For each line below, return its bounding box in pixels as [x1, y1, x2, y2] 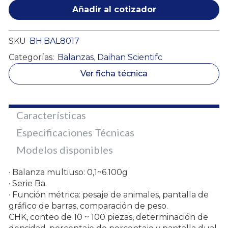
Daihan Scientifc [97, 52, 162, 62]
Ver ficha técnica [80, 68, 148, 78]
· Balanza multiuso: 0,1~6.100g [9, 167, 128, 177]
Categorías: [9, 52, 54, 62]
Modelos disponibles [16, 143, 113, 156]
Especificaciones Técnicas [16, 126, 134, 138]
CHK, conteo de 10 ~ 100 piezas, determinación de [9, 212, 208, 222]
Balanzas [58, 52, 94, 62]
